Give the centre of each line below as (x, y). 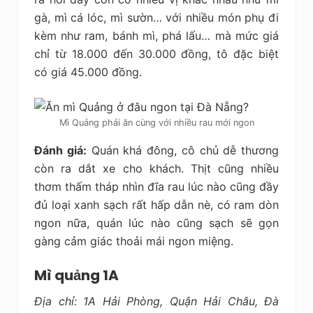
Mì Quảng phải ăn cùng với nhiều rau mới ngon (156, 122)
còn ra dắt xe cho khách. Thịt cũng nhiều (156, 168)
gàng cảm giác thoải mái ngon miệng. (134, 241)
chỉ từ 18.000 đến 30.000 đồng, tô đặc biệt (156, 53)
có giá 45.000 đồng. (88, 72)
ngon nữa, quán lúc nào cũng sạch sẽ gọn (156, 223)
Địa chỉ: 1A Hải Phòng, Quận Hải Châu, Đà (156, 301)
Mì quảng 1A (77, 275)
